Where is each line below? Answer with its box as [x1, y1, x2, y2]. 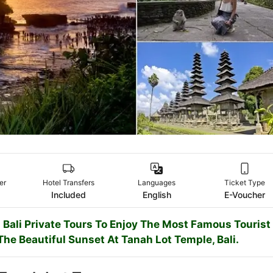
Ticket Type [224, 178, 266, 188]
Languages [138, 178, 176, 188]
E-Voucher [224, 190, 266, 200]
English [142, 190, 171, 200]
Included [51, 190, 86, 200]
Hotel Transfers [43, 178, 94, 188]
